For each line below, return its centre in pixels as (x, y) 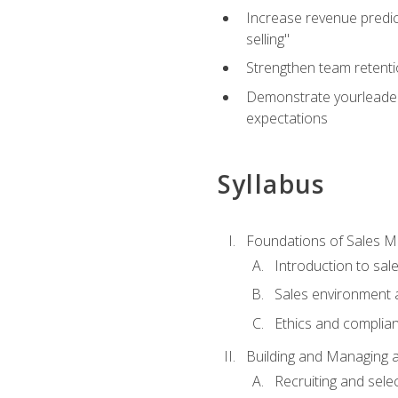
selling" (267, 39)
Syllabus (271, 184)
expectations (287, 118)
